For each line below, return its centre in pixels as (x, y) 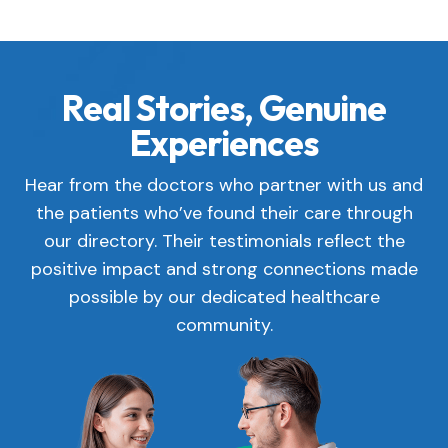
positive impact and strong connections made (224, 268)
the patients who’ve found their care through (224, 212)
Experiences (224, 142)
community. (224, 324)
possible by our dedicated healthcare (224, 296)
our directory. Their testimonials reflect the (224, 240)
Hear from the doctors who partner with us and (224, 184)
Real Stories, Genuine (224, 107)
